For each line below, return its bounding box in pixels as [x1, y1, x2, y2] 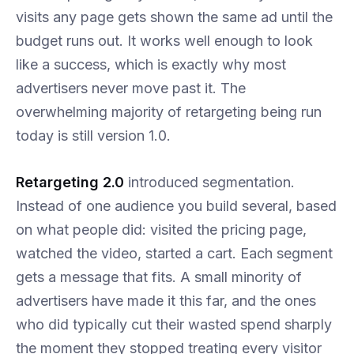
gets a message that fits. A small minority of [16, 269, 302, 286]
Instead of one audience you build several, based [16, 198, 337, 215]
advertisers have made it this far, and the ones [16, 292, 316, 310]
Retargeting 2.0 [16, 174, 124, 191]
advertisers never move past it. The [16, 80, 246, 97]
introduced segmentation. [124, 174, 295, 191]
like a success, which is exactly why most [16, 56, 286, 73]
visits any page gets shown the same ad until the [16, 9, 333, 26]
